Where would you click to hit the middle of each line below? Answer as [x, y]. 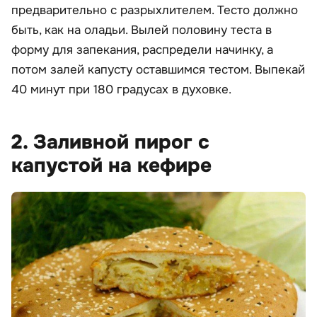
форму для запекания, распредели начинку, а [142, 50]
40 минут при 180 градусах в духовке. [121, 90]
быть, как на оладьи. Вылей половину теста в [142, 30]
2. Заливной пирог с [110, 143]
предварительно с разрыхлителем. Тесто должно [155, 11]
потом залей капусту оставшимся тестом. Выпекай [158, 70]
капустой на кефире [111, 166]
